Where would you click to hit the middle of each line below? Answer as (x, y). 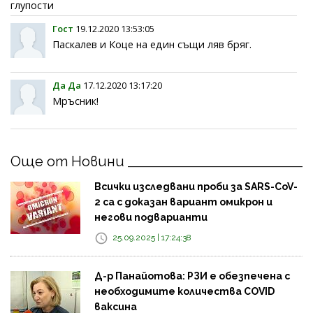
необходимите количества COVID (184, 291)
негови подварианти (151, 217)
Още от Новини (67, 161)
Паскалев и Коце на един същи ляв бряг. (152, 44)
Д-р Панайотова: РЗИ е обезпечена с (192, 276)
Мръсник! (75, 101)
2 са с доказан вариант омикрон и (183, 202)
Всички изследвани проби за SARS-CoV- (196, 186)
